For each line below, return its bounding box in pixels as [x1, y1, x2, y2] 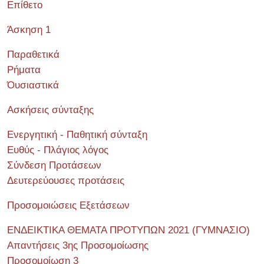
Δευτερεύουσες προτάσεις [7, 175, 124, 186]
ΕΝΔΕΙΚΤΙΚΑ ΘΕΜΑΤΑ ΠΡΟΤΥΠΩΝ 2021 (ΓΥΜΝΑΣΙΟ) [7, 225, 250, 236]
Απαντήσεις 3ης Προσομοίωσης [7, 240, 148, 251]
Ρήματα [7, 64, 41, 75]
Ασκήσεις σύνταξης [7, 104, 94, 115]
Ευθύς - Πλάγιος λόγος [7, 144, 108, 156]
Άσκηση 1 [7, 24, 51, 35]
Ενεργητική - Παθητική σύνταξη [7, 129, 147, 140]
